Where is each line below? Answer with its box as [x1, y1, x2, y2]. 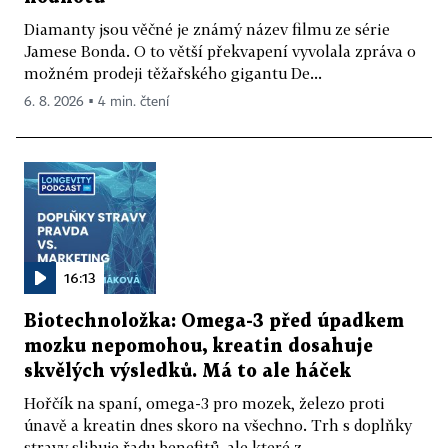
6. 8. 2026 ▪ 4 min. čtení [24, 94, 169, 109]
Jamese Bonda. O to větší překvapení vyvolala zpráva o [24, 41, 416, 60]
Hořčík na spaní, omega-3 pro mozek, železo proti [24, 393, 385, 412]
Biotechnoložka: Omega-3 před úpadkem [24, 312, 404, 330]
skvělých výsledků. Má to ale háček [24, 362, 351, 380]
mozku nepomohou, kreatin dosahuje [24, 337, 373, 355]
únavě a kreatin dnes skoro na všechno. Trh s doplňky [24, 415, 412, 434]
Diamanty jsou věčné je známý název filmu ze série [24, 19, 390, 38]
